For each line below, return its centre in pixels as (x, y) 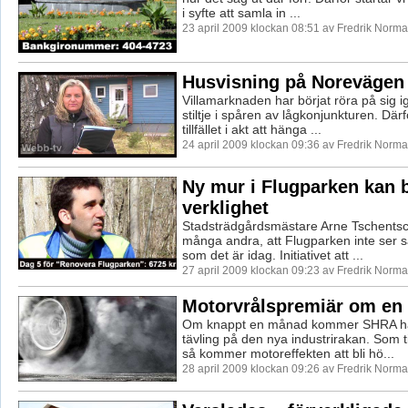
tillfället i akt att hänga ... (251, 130)
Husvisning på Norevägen (293, 82)
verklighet (225, 208)
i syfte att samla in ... (241, 12)
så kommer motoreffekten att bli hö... (288, 354)
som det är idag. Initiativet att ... (272, 255)
